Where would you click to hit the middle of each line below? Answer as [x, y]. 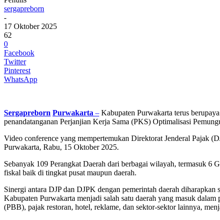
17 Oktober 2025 [30, 26]
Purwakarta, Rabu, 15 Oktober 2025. [61, 147]
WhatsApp [21, 79]
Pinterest [17, 70]
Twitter [15, 61]
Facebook [19, 53]
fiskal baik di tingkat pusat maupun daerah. [70, 172]
